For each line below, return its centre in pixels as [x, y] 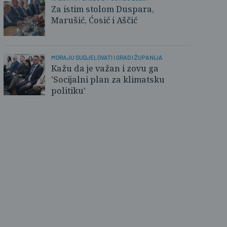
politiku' [68, 91]
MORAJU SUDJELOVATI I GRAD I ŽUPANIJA [107, 57]
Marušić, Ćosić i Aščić [94, 20]
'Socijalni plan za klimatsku [108, 80]
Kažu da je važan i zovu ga [105, 68]
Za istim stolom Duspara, [103, 9]
